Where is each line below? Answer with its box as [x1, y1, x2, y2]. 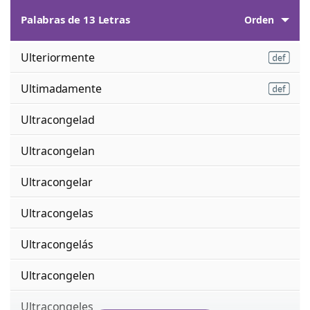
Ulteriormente [21, 49, 95, 65]
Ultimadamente [21, 80, 102, 96]
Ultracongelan [21, 143, 95, 158]
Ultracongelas [21, 205, 93, 221]
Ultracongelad [21, 111, 95, 127]
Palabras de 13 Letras [21, 12, 130, 27]
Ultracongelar [21, 174, 93, 190]
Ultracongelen [21, 267, 95, 283]
